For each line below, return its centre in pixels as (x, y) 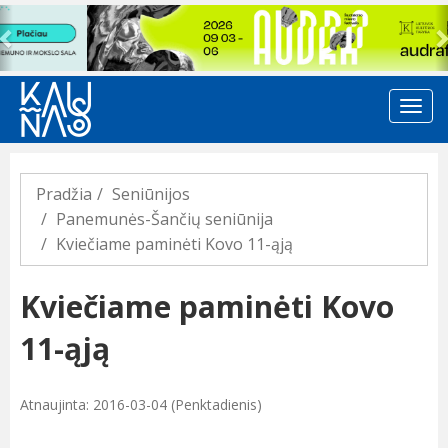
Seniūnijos (151, 194)
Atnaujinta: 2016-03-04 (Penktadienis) (141, 405)
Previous (46, 17)
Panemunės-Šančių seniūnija (164, 219)
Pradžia (64, 194)
